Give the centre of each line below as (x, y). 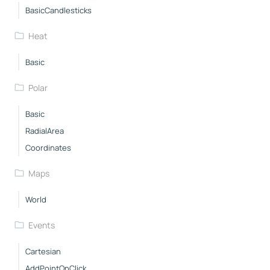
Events (41, 225)
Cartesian (43, 251)
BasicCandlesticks (58, 10)
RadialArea (45, 130)
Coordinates (48, 147)
